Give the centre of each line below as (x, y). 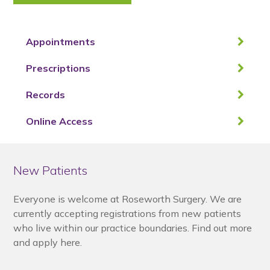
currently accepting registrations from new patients (127, 213)
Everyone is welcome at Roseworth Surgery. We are (128, 199)
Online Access (59, 121)
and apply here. (48, 242)
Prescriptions (58, 68)
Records (45, 95)
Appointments (60, 42)
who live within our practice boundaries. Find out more (133, 228)
